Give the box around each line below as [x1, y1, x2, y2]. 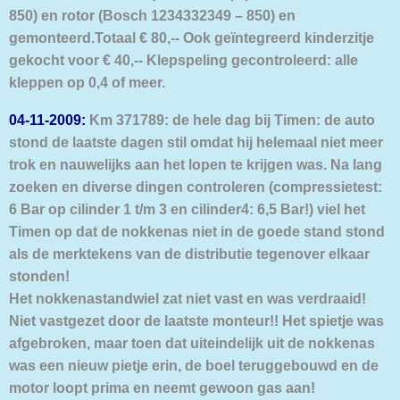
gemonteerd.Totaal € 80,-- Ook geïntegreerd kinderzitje [9, 29, 374, 46]
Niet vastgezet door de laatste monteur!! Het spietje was [9, 312, 384, 329]
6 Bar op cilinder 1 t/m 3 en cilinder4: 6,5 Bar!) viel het [9, 200, 365, 217]
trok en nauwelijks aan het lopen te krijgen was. [9, 155, 327, 172]
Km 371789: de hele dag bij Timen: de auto [86, 111, 375, 128]
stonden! [9, 267, 70, 284]
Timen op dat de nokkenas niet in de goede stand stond [9, 222, 385, 239]
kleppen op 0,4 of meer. [9, 74, 165, 91]
